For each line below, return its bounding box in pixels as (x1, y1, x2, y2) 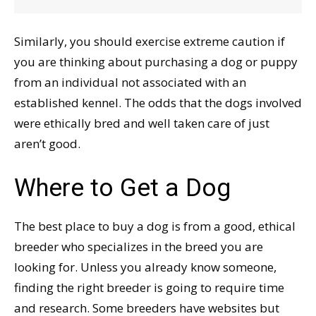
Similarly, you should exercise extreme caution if (14, 33, 285, 50)
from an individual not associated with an (14, 74, 246, 91)
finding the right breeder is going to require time (14, 279, 284, 296)
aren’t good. (14, 135, 80, 152)
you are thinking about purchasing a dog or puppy (14, 54, 298, 71)
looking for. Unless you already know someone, (14, 259, 276, 276)
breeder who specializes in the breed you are (14, 238, 263, 255)
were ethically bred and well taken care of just (14, 115, 269, 132)
